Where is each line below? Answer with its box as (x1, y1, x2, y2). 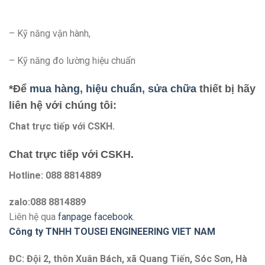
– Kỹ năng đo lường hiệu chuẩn (9, 55, 135, 67)
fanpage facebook (58, 211, 133, 223)
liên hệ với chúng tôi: (9, 99, 117, 111)
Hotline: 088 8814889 (9, 169, 101, 181)
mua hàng (30, 82, 80, 95)
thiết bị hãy (196, 82, 256, 95)
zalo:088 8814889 (9, 196, 86, 208)
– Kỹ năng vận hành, (9, 28, 91, 40)
